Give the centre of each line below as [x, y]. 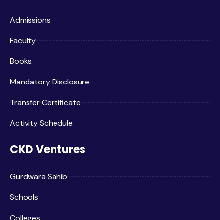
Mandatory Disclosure [50, 82]
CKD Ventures [48, 150]
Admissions [30, 20]
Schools [24, 197]
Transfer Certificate [45, 103]
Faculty [23, 41]
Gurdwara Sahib [39, 177]
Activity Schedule [41, 123]
